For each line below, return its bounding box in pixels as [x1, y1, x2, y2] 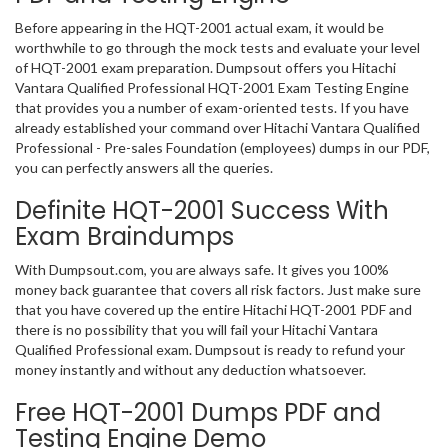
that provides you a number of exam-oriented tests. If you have [15, 99, 409, 117]
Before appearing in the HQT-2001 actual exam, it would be [15, 19, 384, 37]
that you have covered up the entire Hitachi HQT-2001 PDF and [15, 301, 412, 319]
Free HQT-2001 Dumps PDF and [15, 396, 381, 430]
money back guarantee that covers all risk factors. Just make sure [15, 281, 421, 299]
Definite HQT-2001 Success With [15, 194, 389, 228]
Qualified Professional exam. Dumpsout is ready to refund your [15, 341, 405, 359]
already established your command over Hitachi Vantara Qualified [15, 119, 420, 137]
